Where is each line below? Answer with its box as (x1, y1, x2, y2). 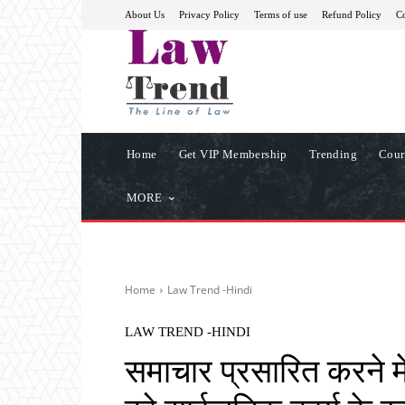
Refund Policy (322, 8, 381, 20)
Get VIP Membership (178, 146, 287, 161)
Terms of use (254, 8, 307, 20)
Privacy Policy (179, 8, 240, 20)
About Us (125, 8, 165, 20)
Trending (308, 146, 358, 161)
